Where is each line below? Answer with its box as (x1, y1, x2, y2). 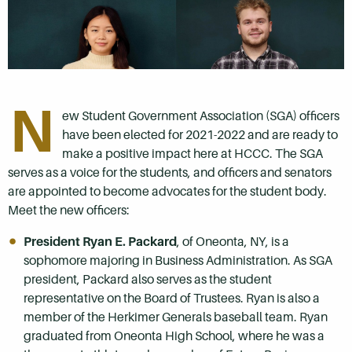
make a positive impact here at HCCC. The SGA (62, 146, 323, 162)
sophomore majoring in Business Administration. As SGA (24, 253, 332, 269)
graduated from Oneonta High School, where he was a (24, 328, 324, 344)
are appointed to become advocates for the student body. (8, 184, 327, 200)
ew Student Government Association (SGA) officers (62, 108, 339, 124)
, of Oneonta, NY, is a (177, 234, 289, 250)
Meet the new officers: (8, 203, 130, 218)
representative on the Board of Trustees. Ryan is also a (24, 291, 320, 306)
